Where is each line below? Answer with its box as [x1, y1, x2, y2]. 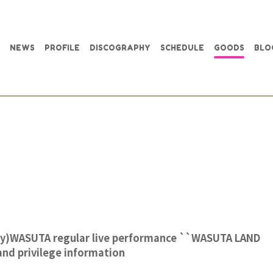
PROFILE [44, 43, 80, 52]
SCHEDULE [160, 43, 204, 52]
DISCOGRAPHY [90, 43, 151, 52]
